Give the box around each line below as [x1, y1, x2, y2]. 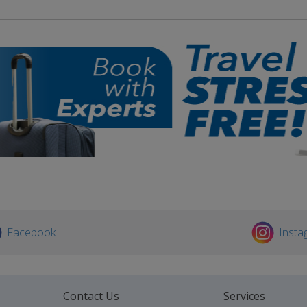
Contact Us [62, 288, 119, 304]
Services [223, 288, 265, 304]
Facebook [7, 225, 56, 240]
